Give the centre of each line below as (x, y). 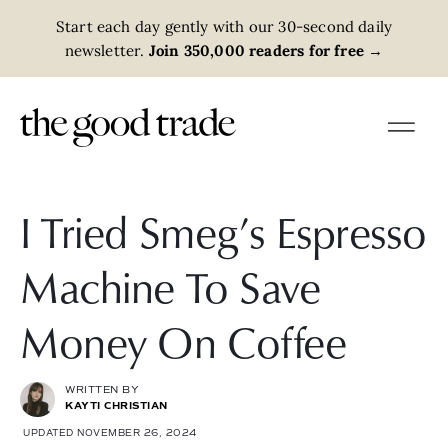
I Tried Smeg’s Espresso (223, 231)
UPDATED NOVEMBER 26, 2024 (110, 433)
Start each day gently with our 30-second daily (224, 26)
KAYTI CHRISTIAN (116, 405)
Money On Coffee (183, 341)
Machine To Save (170, 286)
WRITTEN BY (102, 389)
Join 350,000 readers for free (254, 50)
